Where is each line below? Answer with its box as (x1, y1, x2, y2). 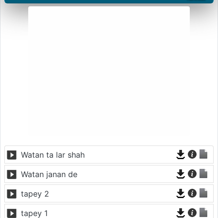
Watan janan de (21, 169, 77, 179)
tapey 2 (21, 188, 49, 199)
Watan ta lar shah (21, 149, 85, 160)
